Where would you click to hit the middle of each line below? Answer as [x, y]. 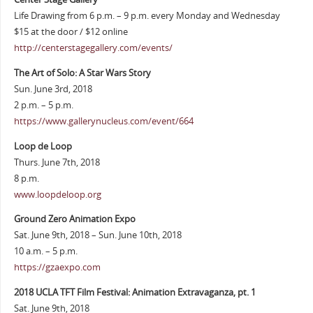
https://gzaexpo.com [57, 268]
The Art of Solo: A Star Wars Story [82, 73]
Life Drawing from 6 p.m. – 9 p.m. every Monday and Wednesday [147, 16]
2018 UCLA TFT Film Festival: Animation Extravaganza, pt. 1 [134, 292]
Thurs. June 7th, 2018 [57, 162]
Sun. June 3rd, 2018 [53, 89]
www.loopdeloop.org [57, 194]
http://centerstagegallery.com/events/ [93, 48]
